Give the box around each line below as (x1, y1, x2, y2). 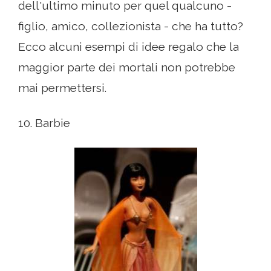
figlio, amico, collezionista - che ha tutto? (18, 19, 243, 33)
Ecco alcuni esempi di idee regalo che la (18, 40, 239, 54)
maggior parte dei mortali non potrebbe (18, 60, 235, 74)
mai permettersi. (18, 81, 106, 95)
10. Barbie (18, 116, 70, 130)
